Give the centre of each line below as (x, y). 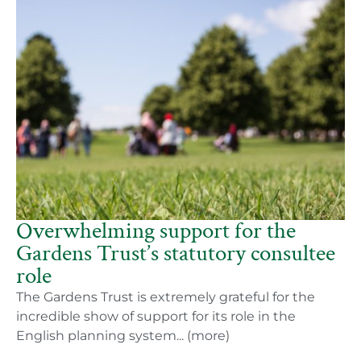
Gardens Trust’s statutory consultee (176, 253)
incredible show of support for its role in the (156, 316)
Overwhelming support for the (156, 231)
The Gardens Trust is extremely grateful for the (166, 297)
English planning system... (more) (123, 336)
